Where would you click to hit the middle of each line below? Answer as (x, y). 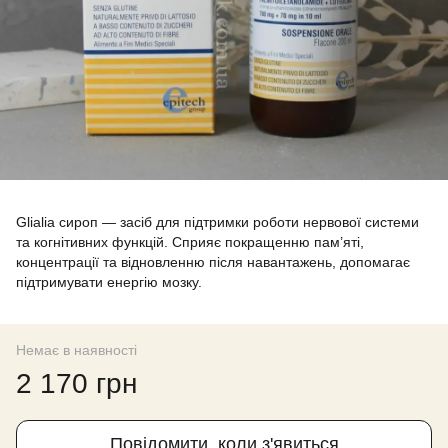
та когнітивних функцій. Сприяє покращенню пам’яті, (190, 242)
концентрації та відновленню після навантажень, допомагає (213, 262)
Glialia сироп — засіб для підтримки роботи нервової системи (217, 222)
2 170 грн (76, 383)
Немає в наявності (76, 350)
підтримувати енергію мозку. (109, 282)
